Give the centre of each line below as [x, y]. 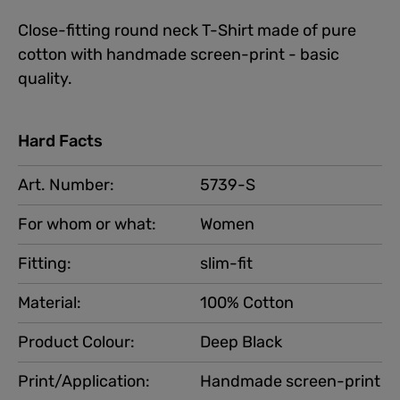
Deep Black [241, 342]
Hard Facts [60, 141]
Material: [50, 302]
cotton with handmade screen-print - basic [179, 54]
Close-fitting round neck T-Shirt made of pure [187, 30]
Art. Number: [66, 184]
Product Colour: [76, 342]
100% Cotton [247, 302]
